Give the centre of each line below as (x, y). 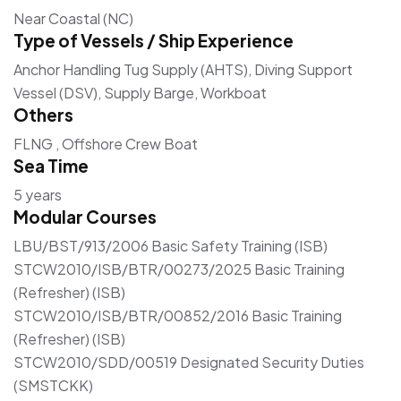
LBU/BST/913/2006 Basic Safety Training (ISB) (171, 245)
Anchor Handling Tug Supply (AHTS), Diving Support (183, 69)
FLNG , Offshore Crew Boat (106, 143)
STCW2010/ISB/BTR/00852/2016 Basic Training (178, 315)
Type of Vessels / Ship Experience (154, 40)
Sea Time (51, 165)
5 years (38, 194)
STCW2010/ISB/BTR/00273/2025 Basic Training (179, 269)
